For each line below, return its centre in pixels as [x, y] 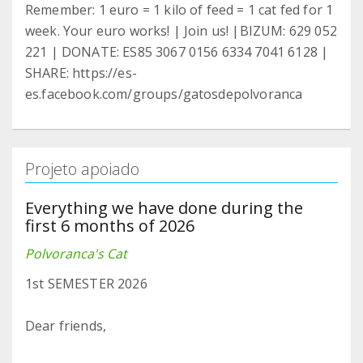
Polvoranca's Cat [76, 254]
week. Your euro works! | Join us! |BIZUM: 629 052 [181, 31]
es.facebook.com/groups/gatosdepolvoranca [164, 94]
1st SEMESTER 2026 [86, 284]
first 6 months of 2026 [110, 226]
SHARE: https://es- [81, 73]
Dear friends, [66, 326]
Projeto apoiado [82, 169]
